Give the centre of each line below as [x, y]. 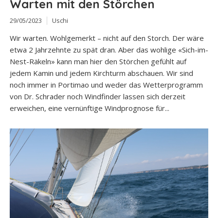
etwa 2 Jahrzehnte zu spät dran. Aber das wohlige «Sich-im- [109, 50]
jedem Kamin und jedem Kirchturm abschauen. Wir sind [101, 73]
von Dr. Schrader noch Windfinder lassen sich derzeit [98, 97]
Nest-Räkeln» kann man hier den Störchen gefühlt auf [98, 62]
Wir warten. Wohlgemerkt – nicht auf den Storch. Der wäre [107, 38]
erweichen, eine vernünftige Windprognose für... [90, 108]
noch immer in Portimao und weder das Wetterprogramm [106, 85]
